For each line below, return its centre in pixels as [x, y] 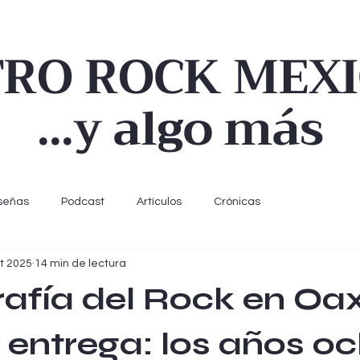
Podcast [83, 201]
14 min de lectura [80, 263]
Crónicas [237, 201]
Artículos [159, 201]
